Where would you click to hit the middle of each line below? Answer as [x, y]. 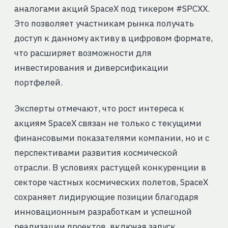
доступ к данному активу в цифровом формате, [113, 38]
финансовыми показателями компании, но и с [111, 138]
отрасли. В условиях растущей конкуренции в [110, 168]
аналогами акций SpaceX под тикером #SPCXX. [112, 9]
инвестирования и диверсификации [91, 68]
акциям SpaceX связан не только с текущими [108, 123]
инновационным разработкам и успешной [103, 212]
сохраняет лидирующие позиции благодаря [106, 197]
